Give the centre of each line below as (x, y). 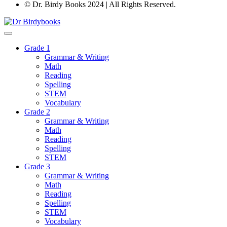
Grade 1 (37, 48)
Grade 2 (37, 112)
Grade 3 (37, 167)
